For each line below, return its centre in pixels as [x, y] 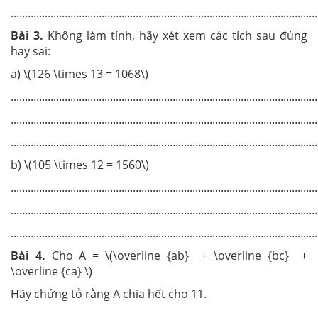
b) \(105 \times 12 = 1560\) [80, 164]
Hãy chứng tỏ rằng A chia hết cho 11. [109, 294]
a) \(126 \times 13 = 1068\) [142, 73]
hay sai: [31, 51]
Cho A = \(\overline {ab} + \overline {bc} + [179, 255]
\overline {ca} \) [51, 271]
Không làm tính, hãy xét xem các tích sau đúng [177, 35]
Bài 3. [29, 35]
